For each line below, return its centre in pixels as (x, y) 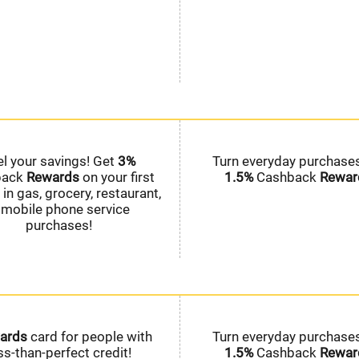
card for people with (90, 336)
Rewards (53, 177)
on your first (117, 177)
